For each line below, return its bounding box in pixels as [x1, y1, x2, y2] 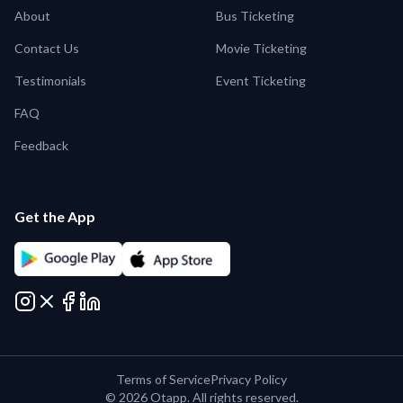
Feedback [14, 138, 68, 153]
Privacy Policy [210, 372, 287, 388]
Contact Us [14, 40, 79, 56]
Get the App [14, 208, 95, 225]
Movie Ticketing [216, 40, 307, 56]
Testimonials [14, 73, 86, 88]
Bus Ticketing [216, 8, 294, 23]
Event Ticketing [216, 73, 306, 88]
